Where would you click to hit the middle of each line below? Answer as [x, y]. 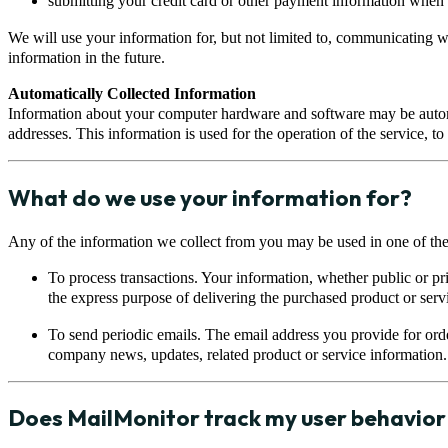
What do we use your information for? [210, 197]
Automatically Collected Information [132, 93]
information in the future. [86, 57]
